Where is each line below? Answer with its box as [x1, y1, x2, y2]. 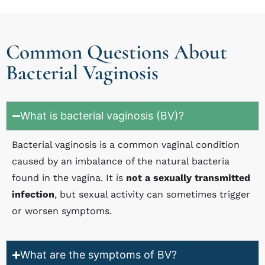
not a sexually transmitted [126, 172, 250, 184]
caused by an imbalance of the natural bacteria [12, 156, 230, 167]
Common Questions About [6, 40, 227, 65]
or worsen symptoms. [12, 205, 112, 217]
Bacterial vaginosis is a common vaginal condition [12, 139, 240, 151]
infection [12, 189, 54, 201]
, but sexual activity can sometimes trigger [54, 189, 250, 201]
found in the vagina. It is [12, 172, 126, 184]
